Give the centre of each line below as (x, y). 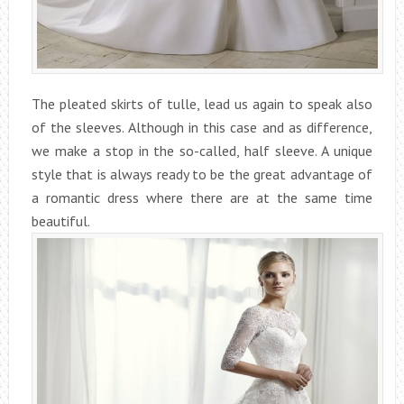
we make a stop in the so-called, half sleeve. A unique (202, 150)
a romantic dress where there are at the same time (202, 197)
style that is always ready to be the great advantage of (202, 174)
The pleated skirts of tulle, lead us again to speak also (202, 103)
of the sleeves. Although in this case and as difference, (202, 127)
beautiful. (60, 220)
